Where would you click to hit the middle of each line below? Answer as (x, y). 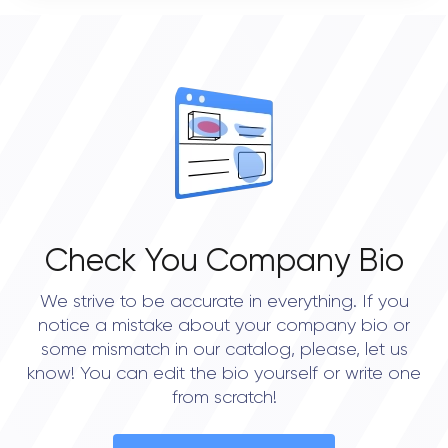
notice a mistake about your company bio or (224, 326)
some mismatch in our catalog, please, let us (224, 350)
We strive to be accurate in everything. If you (224, 302)
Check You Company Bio (224, 262)
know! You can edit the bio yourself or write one (224, 374)
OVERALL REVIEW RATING (147, 83)
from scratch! (224, 398)
